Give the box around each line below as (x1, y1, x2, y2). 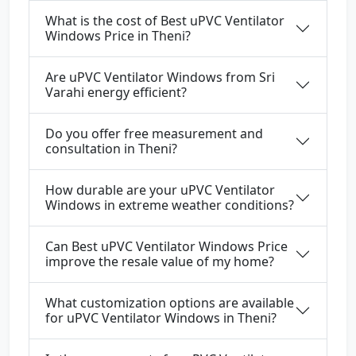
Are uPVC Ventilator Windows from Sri (45, 68, 275, 87)
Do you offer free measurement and (45, 125, 263, 143)
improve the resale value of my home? (45, 253, 274, 271)
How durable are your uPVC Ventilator (45, 181, 275, 199)
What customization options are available (45, 294, 294, 312)
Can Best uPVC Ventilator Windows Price (45, 238, 288, 256)
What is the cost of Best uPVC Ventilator (45, 12, 284, 30)
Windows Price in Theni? (45, 27, 191, 45)
